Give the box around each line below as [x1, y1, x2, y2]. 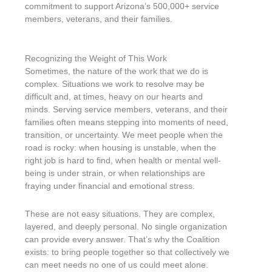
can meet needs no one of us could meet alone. [25, 259, 209, 270]
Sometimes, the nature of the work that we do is [25, 66, 209, 76]
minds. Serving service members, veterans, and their [25, 104, 228, 115]
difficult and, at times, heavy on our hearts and [25, 92, 203, 102]
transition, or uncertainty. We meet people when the [25, 130, 223, 140]
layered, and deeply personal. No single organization [25, 221, 228, 231]
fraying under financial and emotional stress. [25, 181, 195, 191]
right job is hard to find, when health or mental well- [25, 155, 222, 166]
